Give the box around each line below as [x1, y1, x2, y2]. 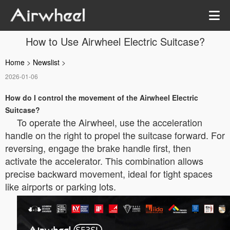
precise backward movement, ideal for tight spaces [5, 167, 213, 180]
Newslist [33, 57, 60, 67]
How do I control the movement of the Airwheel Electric [5, 92, 198, 103]
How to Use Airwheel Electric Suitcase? [25, 34, 205, 49]
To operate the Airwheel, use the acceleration [17, 116, 202, 129]
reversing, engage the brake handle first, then [5, 141, 191, 155]
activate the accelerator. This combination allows [5, 154, 203, 167]
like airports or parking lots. [5, 180, 116, 193]
